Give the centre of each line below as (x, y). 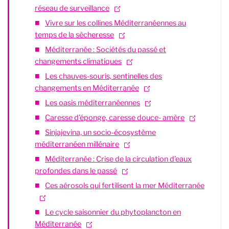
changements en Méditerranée (87, 88)
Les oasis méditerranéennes (93, 103)
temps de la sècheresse (74, 35)
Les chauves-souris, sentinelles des (104, 76)
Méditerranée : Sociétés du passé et (106, 50)
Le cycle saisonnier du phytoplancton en (113, 212)
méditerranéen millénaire (77, 144)
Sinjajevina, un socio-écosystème (100, 133)
